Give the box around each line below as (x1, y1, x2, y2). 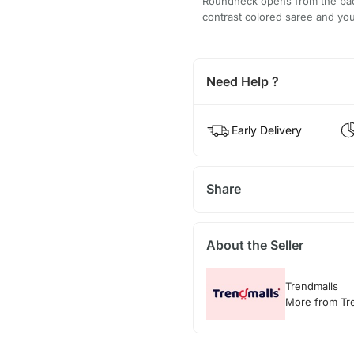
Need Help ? (205, 73, 279, 89)
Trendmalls (284, 279, 338, 292)
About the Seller (205, 236, 303, 253)
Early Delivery (231, 122, 302, 137)
